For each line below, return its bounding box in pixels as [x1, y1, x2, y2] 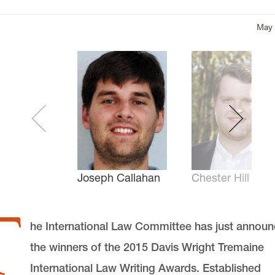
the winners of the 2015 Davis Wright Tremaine [29, 240, 264, 255]
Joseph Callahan [77, 171, 161, 185]
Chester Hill [192, 171, 250, 185]
